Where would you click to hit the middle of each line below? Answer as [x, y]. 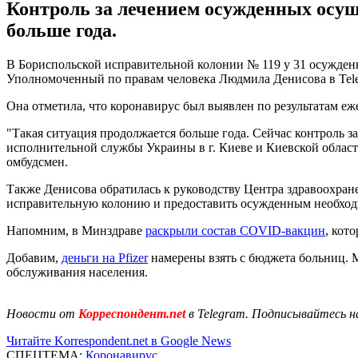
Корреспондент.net [132, 313]
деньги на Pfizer [105, 257]
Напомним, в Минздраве [76, 230]
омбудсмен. [37, 161]
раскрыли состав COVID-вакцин [235, 230]
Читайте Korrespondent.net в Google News [119, 340]
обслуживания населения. [77, 272]
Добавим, [34, 257]
